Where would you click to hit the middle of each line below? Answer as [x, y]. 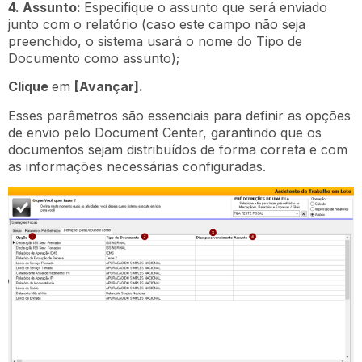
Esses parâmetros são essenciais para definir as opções [179, 115]
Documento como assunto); [94, 58]
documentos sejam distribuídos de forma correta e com [178, 149]
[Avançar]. [109, 87]
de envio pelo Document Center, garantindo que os [165, 132]
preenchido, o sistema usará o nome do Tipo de [155, 41]
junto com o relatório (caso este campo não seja [157, 24]
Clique [30, 87]
